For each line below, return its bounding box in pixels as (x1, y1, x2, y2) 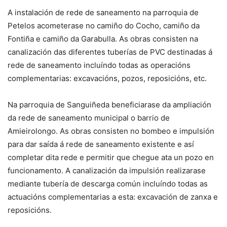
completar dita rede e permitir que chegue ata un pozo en (8, 153, 214, 163)
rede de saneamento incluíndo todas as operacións (8, 60, 191, 70)
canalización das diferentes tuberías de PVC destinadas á (8, 47, 212, 57)
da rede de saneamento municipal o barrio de (8, 113, 170, 123)
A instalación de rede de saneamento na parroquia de (8, 8, 199, 18)
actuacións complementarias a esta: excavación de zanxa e (8, 192, 218, 202)
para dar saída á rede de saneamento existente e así (8, 139, 194, 149)
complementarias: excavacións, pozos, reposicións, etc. (8, 73, 207, 84)
